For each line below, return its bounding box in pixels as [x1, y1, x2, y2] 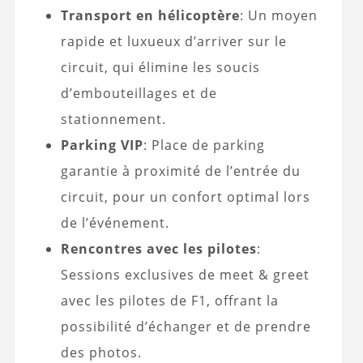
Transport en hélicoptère [60, 6, 240, 24]
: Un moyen [239, 6, 318, 24]
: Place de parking [143, 135, 265, 154]
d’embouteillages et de [60, 83, 217, 102]
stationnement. [60, 109, 166, 128]
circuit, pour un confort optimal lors [60, 187, 310, 206]
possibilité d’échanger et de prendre [60, 317, 311, 335]
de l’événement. [60, 213, 169, 232]
